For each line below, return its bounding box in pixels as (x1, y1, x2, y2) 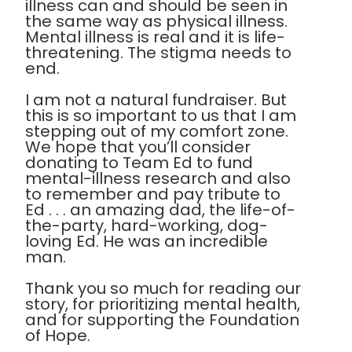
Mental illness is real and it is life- (25, 26, 285, 49)
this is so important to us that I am (25, 104, 296, 127)
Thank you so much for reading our (25, 277, 301, 300)
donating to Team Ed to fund (25, 152, 253, 174)
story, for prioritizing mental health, (25, 293, 300, 316)
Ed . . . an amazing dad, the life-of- (25, 199, 295, 222)
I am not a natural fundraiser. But (25, 89, 287, 112)
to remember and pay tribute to (25, 183, 280, 206)
